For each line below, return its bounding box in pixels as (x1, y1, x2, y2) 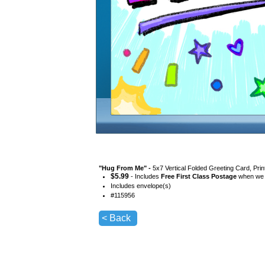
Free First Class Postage (161, 173, 237, 180)
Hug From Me (102, 164, 144, 172)
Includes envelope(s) (111, 182, 171, 190)
